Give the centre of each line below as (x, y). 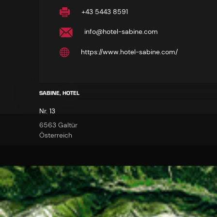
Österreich (55, 135)
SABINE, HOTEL (59, 93)
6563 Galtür (58, 125)
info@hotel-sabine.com (120, 32)
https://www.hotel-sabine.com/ (128, 52)
